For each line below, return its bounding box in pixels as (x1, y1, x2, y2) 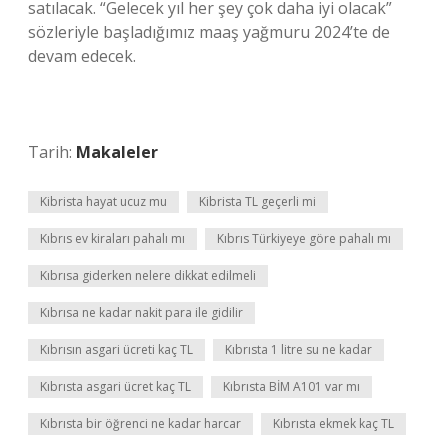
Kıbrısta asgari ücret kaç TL (40, 378, 191, 395)
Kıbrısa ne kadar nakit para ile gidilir (40, 304, 243, 321)
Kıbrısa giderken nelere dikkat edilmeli (40, 267, 256, 284)
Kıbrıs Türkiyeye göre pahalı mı (217, 230, 391, 247)
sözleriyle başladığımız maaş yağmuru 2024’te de (28, 21, 390, 43)
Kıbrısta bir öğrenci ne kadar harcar (40, 415, 241, 432)
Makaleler (76, 141, 158, 163)
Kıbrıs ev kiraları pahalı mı (40, 230, 185, 247)
